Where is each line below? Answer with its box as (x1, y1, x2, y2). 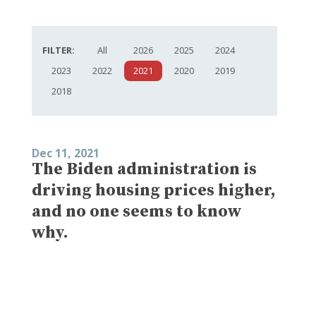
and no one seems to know (32, 200, 242, 222)
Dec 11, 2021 (32, 145, 99, 161)
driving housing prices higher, (32, 179, 276, 201)
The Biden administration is (32, 158, 257, 180)
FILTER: (42, 43, 75, 56)
